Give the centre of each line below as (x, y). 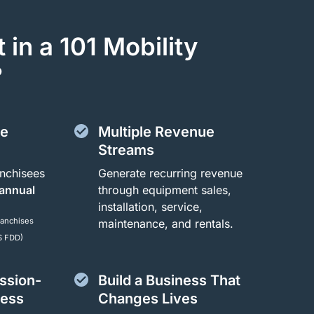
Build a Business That (169, 280)
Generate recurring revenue (170, 173)
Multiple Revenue (156, 131)
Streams (126, 150)
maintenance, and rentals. (165, 223)
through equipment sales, (164, 190)
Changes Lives (148, 298)
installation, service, (150, 206)
